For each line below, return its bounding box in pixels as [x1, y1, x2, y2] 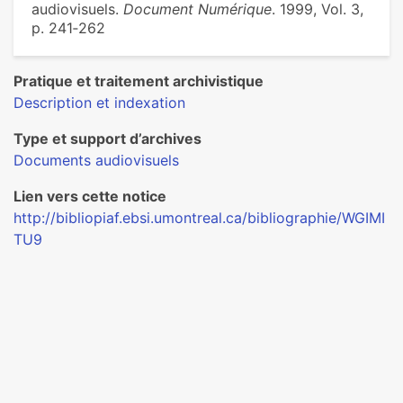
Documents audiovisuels [13, 151, 179, 169]
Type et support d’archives [13, 130, 201, 148]
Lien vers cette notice [13, 187, 166, 205]
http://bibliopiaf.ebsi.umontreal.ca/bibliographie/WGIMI [13, 209, 385, 227]
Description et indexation [13, 94, 185, 112]
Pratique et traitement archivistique [13, 72, 264, 90]
